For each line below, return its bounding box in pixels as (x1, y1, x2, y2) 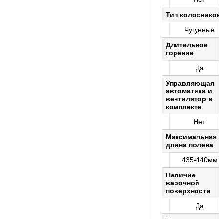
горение (166, 49, 194, 57)
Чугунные (184, 26, 215, 34)
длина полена (166, 141, 213, 149)
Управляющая (166, 79, 214, 88)
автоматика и (166, 87, 212, 95)
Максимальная (166, 133, 217, 141)
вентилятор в (166, 95, 213, 103)
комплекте (166, 103, 201, 111)
